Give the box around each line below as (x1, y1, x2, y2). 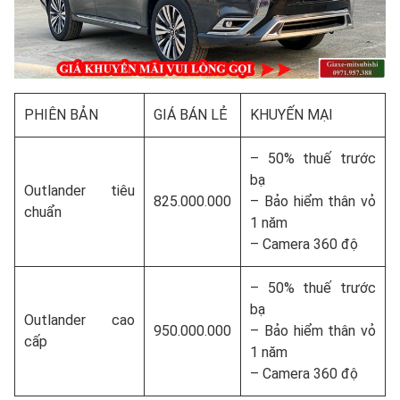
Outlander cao (24, 311, 135, 329)
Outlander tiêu (24, 181, 135, 199)
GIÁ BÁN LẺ (154, 105, 228, 123)
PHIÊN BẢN (24, 105, 98, 123)
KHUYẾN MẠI (250, 105, 333, 123)
